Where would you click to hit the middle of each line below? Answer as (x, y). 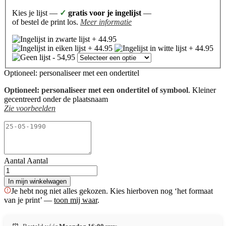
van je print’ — (29, 200)
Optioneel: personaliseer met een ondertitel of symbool (96, 90)
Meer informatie (106, 22)
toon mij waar (76, 200)
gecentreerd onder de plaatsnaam (56, 99)
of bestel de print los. (46, 22)
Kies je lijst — (36, 13)
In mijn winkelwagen (37, 181)
